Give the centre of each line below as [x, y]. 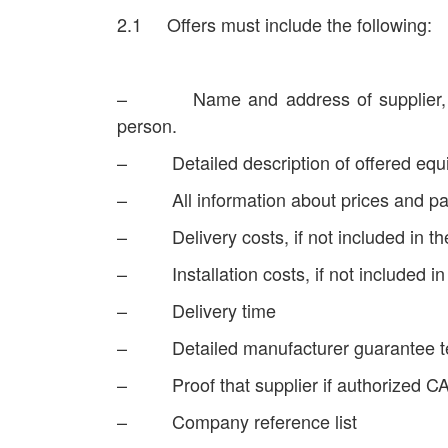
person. [147, 125]
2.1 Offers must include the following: [274, 24]
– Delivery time [196, 310]
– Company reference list [237, 421]
